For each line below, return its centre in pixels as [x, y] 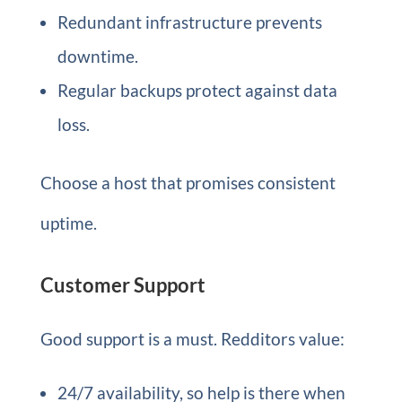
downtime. [97, 56]
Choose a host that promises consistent [188, 182]
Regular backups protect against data [197, 90]
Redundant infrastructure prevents [189, 22]
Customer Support [122, 284]
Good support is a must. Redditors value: [192, 338]
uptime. [68, 223]
